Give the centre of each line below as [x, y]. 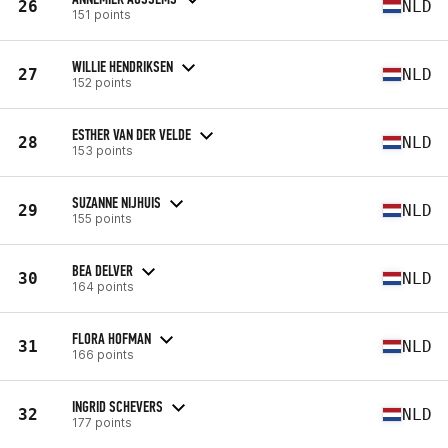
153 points [102, 150]
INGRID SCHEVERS [117, 406]
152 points [102, 82]
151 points [101, 14]
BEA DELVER [102, 270]
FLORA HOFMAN [111, 338]
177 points [102, 422]
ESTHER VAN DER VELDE [131, 134]
